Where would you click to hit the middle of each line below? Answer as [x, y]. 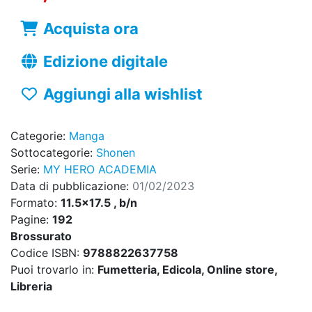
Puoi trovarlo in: [54, 270]
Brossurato [41, 236]
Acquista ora [91, 29]
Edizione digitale [105, 62]
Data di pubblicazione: [71, 186]
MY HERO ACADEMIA [100, 170]
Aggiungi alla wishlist [123, 94]
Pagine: [31, 220]
